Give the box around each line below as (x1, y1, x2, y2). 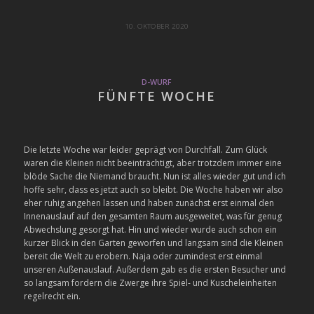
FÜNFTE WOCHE (97, 87, 217, 104)
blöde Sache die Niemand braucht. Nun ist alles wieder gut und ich (23, 170, 286, 182)
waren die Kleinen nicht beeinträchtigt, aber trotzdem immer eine (23, 156, 282, 169)
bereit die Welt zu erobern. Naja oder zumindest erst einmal (23, 250, 262, 262)
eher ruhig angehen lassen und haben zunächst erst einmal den (23, 196, 274, 209)
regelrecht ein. (23, 289, 81, 302)
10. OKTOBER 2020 (125, 21, 189, 31)
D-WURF (142, 76, 172, 87)
